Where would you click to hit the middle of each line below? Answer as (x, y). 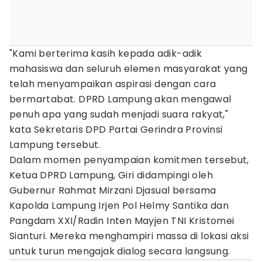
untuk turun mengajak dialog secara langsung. (120, 251)
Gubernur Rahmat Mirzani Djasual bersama (113, 190)
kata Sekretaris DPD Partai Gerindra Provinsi (116, 130)
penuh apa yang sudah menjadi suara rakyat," (119, 114)
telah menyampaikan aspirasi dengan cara (113, 84)
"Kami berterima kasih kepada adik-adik (106, 54)
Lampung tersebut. (55, 145)
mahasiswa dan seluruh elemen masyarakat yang (129, 69)
